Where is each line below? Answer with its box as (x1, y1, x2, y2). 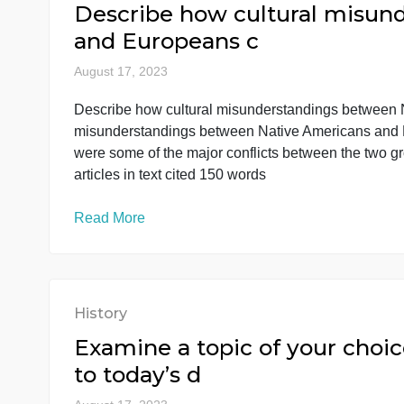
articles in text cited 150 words (82, 318, 296, 337)
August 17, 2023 (82, 206, 187, 222)
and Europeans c (82, 164, 289, 195)
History (82, 100, 142, 121)
